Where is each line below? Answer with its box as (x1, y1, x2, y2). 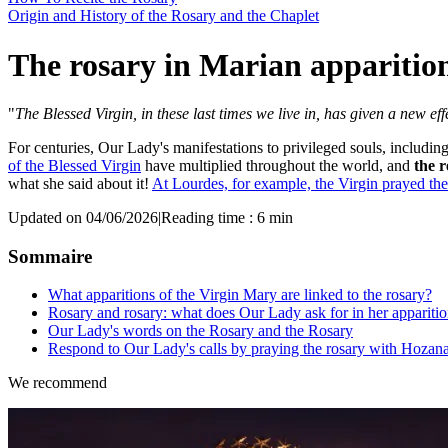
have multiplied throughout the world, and (141, 156, 414, 174)
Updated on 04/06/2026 (8, 208, 158, 226)
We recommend (8, 374, 107, 392)
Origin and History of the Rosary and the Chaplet (8, 7, 319, 25)
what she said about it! (8, 174, 152, 192)
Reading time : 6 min (161, 208, 293, 226)
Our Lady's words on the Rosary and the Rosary (48, 322, 353, 340)
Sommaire (8, 245, 92, 267)
